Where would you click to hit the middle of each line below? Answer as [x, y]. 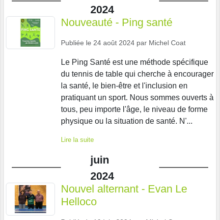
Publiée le [77, 43]
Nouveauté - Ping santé [117, 23]
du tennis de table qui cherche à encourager [137, 74]
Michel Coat [167, 43]
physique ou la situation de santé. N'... [127, 121]
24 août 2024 [114, 43]
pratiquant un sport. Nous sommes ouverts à [137, 98]
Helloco [79, 202]
